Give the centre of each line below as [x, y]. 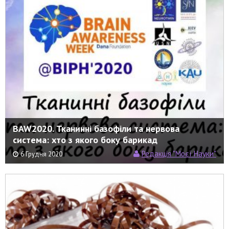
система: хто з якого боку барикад [85, 140]
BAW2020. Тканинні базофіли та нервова [96, 128]
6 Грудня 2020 [41, 154]
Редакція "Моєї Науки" [179, 153]
